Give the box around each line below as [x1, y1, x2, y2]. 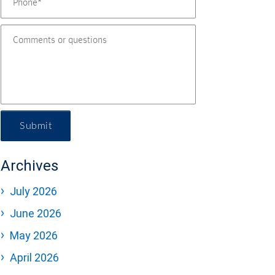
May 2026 [10, 228, 58, 242]
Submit [20, 121, 52, 131]
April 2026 [10, 250, 59, 265]
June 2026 [10, 206, 61, 220]
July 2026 [10, 184, 57, 198]
